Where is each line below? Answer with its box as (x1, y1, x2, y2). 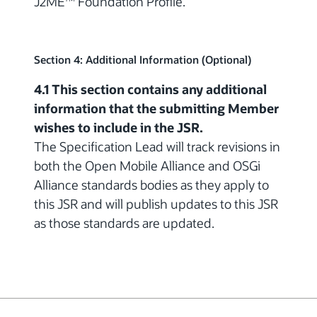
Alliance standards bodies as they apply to (34, 175, 269, 193)
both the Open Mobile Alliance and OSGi (34, 156, 260, 174)
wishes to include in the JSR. (34, 118, 203, 136)
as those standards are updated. (34, 214, 214, 231)
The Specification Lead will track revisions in (34, 137, 280, 155)
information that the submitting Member (34, 99, 279, 117)
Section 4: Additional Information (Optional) (34, 52, 251, 67)
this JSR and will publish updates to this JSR (34, 195, 278, 212)
